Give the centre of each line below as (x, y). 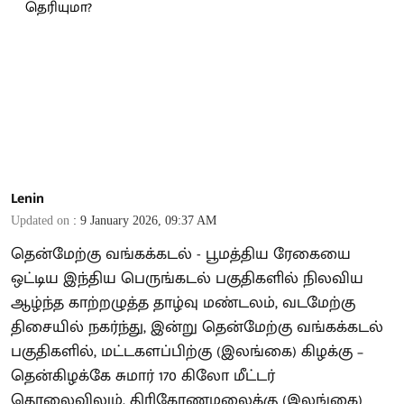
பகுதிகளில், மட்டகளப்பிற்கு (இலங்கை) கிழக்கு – (187, 351)
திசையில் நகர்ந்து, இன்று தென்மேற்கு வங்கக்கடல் (197, 327)
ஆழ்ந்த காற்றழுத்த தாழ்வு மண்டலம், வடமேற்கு (183, 303)
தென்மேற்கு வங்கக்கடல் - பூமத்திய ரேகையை (181, 254)
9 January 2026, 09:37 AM (148, 220)
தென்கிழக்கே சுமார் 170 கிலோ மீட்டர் (143, 376)
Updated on (42, 220)
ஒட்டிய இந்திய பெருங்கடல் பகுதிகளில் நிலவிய (187, 278)
